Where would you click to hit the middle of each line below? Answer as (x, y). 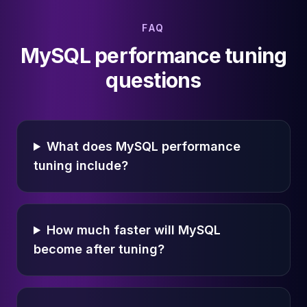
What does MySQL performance (144, 146)
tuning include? (81, 165)
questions (153, 80)
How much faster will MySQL (134, 230)
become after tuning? (99, 249)
